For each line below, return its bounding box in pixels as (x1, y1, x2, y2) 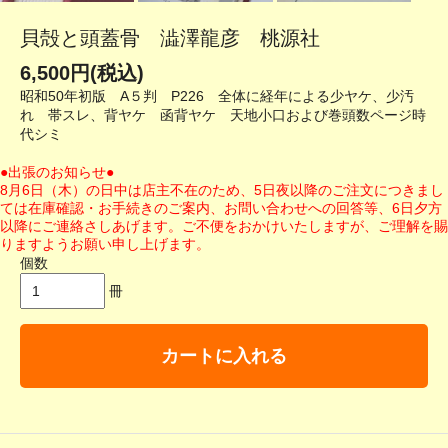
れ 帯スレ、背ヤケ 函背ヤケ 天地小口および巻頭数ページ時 (20, 107, 426, 124)
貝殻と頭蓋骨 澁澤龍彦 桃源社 (20, 27, 320, 50)
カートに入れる (161, 346, 287, 367)
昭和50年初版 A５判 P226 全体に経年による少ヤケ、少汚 (20, 88, 414, 105)
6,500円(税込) (20, 62, 144, 85)
